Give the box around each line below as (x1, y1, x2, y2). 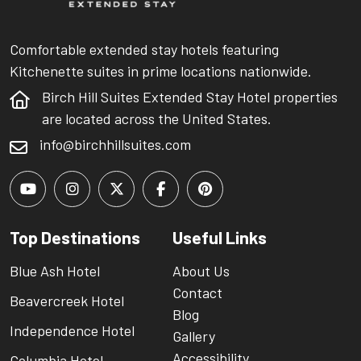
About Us (172, 262, 230, 280)
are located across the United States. (42, 110, 272, 128)
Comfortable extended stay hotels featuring (10, 40, 279, 59)
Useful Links (172, 226, 267, 248)
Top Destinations (10, 226, 140, 248)
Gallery (172, 327, 215, 346)
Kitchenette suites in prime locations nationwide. (10, 62, 312, 81)
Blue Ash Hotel (10, 262, 100, 280)
